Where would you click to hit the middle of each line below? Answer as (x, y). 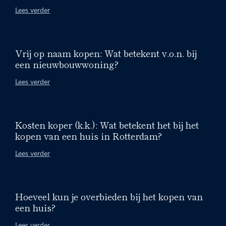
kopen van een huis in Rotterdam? (89, 135)
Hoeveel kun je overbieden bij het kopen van (109, 196)
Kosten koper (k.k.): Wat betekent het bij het (107, 124)
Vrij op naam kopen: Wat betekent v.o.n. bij (106, 53)
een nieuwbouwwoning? (67, 64)
